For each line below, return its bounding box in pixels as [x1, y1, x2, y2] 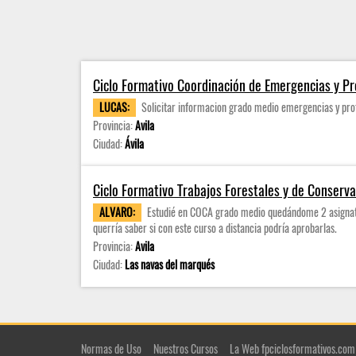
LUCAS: [99, 99, 130, 115]
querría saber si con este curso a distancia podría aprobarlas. [93, 219, 337, 236]
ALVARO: [99, 203, 135, 220]
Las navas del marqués [125, 256, 215, 273]
